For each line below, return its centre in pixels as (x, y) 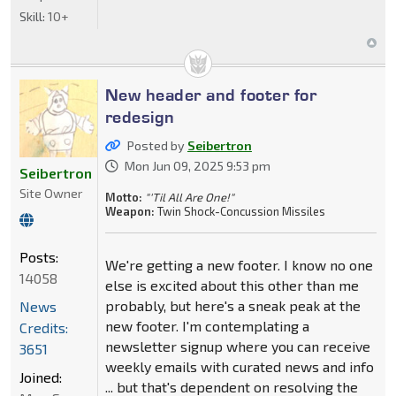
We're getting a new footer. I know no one (239, 265)
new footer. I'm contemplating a (207, 326)
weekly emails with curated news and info (239, 367)
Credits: (44, 327)
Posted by (157, 146)
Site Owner (51, 193)
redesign (140, 117)
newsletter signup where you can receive (237, 346)
